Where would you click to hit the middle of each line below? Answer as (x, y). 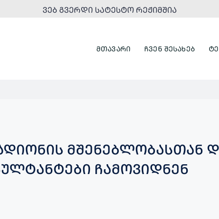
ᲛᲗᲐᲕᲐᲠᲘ (113, 48)
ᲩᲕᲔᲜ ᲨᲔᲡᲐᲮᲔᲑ (170, 48)
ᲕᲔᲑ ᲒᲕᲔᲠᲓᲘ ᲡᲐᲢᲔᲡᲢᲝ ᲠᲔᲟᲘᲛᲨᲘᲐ (109, 10)
